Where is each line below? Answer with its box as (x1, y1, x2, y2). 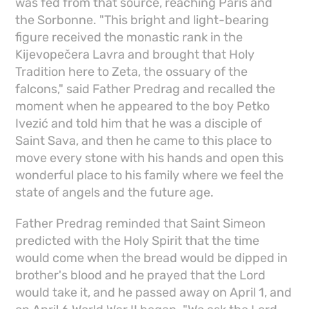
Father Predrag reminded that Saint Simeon (15, 216, 266, 232)
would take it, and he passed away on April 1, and (15, 285, 292, 301)
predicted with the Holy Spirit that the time (15, 233, 260, 249)
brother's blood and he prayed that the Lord (15, 268, 266, 283)
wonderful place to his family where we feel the (15, 168, 284, 183)
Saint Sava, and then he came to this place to (15, 133, 272, 149)
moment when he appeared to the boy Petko (15, 99, 270, 114)
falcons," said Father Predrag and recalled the (15, 81, 276, 97)
